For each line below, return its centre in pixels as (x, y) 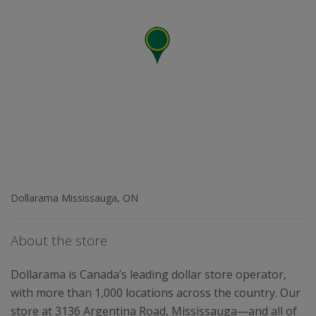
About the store (59, 241)
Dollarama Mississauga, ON (74, 198)
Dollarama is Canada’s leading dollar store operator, (148, 274)
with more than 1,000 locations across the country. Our (156, 293)
